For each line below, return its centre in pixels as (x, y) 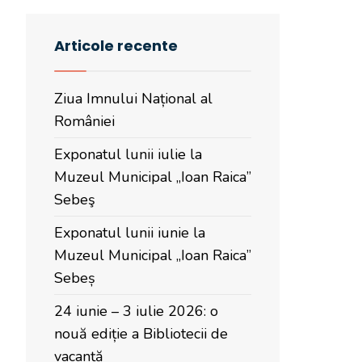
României (84, 121)
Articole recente (116, 46)
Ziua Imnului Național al (133, 99)
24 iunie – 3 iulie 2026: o (136, 311)
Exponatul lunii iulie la (128, 154)
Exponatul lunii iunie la (130, 233)
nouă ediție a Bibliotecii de (141, 334)
